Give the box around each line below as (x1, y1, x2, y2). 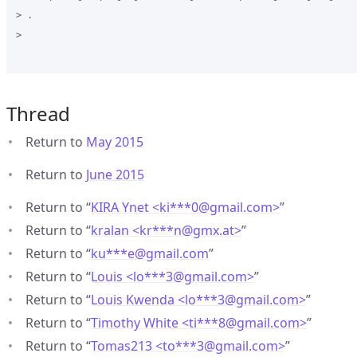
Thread (6, 100, 70, 127)
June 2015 (86, 166, 144, 183)
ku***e (91, 245, 135, 262)
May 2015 (86, 133, 143, 151)
